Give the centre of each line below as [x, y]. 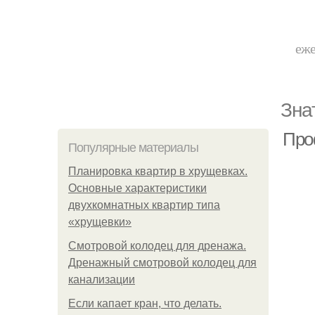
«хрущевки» [100, 222]
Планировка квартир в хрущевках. [158, 171]
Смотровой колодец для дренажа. [157, 246]
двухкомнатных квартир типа [144, 205]
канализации [102, 279]
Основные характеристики [137, 188]
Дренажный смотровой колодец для [162, 263]
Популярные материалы [133, 148]
